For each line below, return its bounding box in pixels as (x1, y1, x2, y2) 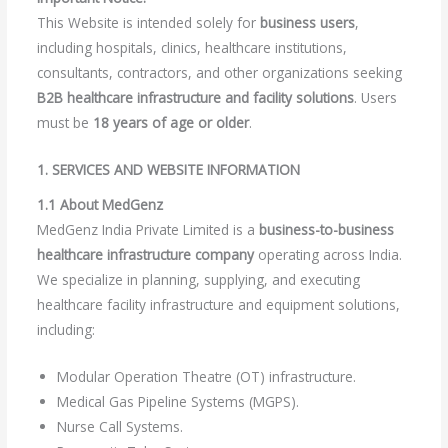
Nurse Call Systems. (56, 416, 183, 436)
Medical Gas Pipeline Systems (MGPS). (56, 391, 299, 411)
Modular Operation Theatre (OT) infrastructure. (56, 366, 356, 386)
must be (36, 113, 93, 133)
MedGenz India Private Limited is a (36, 219, 259, 239)
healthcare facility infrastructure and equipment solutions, (36, 294, 400, 314)
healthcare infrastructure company (36, 244, 254, 264)
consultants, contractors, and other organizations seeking (36, 63, 402, 83)
